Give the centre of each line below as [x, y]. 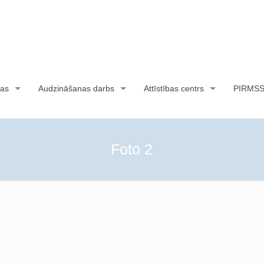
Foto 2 [132, 149]
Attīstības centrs [174, 88]
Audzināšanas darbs [76, 88]
